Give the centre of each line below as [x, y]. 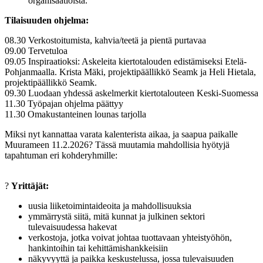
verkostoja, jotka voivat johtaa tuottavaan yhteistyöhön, [130, 237]
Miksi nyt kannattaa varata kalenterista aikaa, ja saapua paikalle [121, 134]
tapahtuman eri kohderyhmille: [61, 155]
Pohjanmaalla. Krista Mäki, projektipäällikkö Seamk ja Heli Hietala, [130, 72]
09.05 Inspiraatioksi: [43, 61]
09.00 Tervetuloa [37, 50]
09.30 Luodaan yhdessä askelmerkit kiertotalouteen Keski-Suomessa [131, 93]
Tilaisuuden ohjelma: [47, 20]
